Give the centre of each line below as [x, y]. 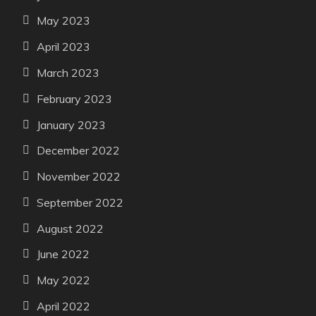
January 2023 [71, 124]
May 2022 [63, 280]
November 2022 [79, 177]
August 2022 [70, 228]
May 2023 [63, 21]
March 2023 [68, 72]
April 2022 [63, 306]
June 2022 [63, 254]
